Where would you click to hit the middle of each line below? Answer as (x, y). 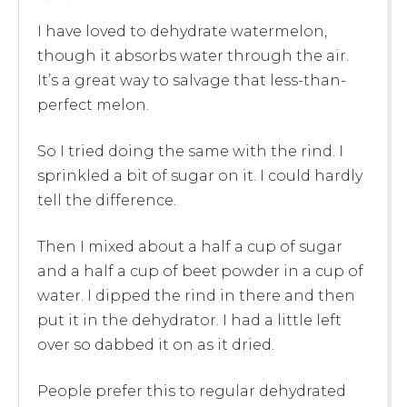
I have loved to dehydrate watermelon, (182, 31)
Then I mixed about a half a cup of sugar (190, 246)
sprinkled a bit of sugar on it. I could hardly (200, 175)
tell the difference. (107, 200)
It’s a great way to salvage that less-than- (192, 80)
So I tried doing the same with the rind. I (190, 151)
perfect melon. (93, 104)
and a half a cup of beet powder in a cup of (200, 271)
